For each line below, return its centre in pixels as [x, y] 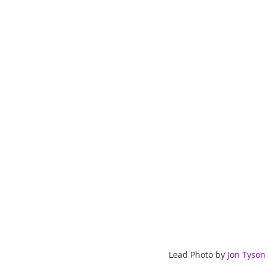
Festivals [236, 22]
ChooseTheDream [165, 22]
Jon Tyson [246, 255]
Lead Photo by [198, 255]
